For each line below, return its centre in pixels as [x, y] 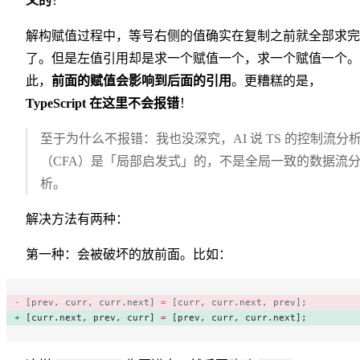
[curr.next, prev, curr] [93, 317]
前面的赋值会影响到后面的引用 [141, 80]
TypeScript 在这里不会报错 [102, 103]
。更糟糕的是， [276, 80]
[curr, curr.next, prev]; [239, 302]
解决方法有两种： [77, 219]
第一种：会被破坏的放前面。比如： [129, 254]
